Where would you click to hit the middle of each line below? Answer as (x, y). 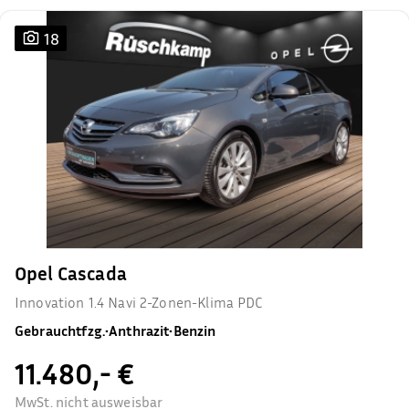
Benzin (194, 330)
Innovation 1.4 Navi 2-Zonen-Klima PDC (139, 302)
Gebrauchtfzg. (60, 330)
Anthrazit (139, 330)
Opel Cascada (71, 273)
